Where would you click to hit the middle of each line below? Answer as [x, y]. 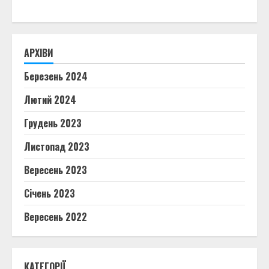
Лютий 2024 [50, 100]
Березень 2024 [56, 77]
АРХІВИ [39, 53]
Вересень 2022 [56, 217]
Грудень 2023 [53, 123]
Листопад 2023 [57, 147]
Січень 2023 [50, 194]
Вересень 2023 [56, 170]
